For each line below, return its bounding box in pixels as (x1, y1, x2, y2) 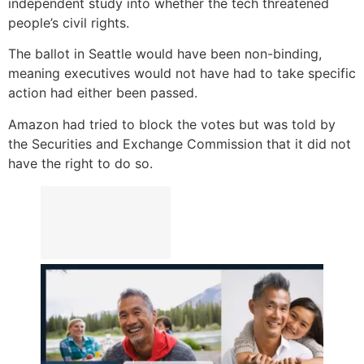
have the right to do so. (8, 154, 153, 171)
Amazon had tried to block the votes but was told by (8, 115, 336, 132)
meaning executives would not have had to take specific (8, 65, 356, 82)
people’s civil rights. (8, 15, 129, 32)
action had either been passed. (8, 84, 197, 102)
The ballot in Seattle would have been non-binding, (8, 45, 322, 63)
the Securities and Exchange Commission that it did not (8, 135, 351, 152)
